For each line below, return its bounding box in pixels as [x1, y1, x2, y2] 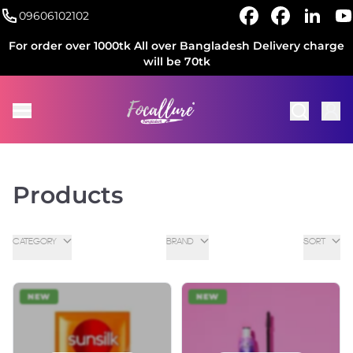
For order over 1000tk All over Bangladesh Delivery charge [9, 39, 344, 53]
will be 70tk [143, 54, 210, 69]
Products [13, 180, 123, 210]
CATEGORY [13, 235, 57, 247]
